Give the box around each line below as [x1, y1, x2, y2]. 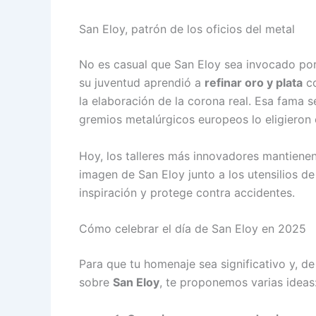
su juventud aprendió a [79, 75, 205, 90]
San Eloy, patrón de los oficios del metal [79, 22, 295, 37]
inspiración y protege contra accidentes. [79, 185, 295, 200]
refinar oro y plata [205, 75, 303, 90]
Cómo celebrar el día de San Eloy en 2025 [79, 221, 306, 236]
